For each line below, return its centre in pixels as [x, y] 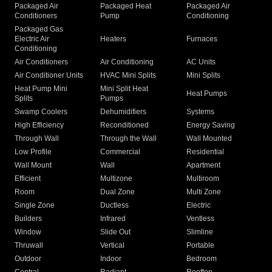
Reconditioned [125, 125]
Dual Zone [118, 192]
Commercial [121, 152]
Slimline [199, 232]
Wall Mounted [209, 139]
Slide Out [116, 232]
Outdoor [28, 259]
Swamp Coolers [41, 112]
